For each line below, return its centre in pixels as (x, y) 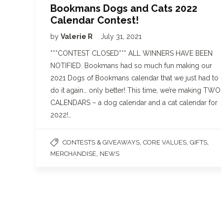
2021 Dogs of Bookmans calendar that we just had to (134, 78)
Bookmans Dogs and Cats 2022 (124, 8)
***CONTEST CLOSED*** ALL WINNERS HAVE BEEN (131, 53)
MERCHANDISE (73, 153)
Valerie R (77, 36)
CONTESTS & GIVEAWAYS (101, 142)
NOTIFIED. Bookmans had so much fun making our (131, 65)
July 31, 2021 (121, 36)
